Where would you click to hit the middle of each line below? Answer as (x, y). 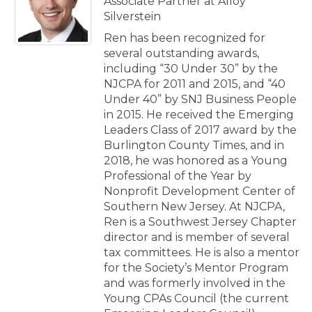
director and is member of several (197, 237)
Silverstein (132, 16)
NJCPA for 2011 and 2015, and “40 (195, 84)
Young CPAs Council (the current (196, 298)
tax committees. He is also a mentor (202, 252)
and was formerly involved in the (195, 283)
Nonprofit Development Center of (200, 191)
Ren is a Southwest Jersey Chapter (200, 221)
